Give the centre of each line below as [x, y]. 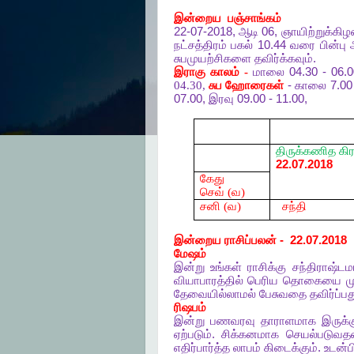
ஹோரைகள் [255, 85]
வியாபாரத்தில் [208, 281]
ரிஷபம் [190, 307]
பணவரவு [232, 321]
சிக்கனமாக [250, 334]
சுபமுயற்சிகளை [212, 58]
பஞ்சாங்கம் [254, 18]
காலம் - [229, 72]
